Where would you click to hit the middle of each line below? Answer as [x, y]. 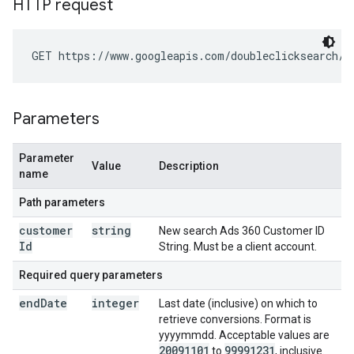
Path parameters [62, 202]
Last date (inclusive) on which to [238, 303]
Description [189, 166]
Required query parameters [91, 275]
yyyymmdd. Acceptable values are [244, 335]
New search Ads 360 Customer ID [242, 231]
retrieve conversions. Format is [235, 319]
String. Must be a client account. [238, 247]
